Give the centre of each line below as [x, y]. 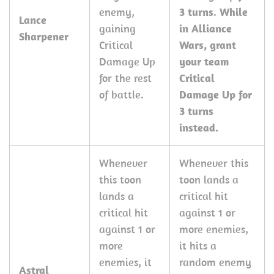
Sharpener [44, 36]
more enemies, [214, 229]
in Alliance [206, 28]
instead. [199, 128]
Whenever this [214, 163]
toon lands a [209, 180]
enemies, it [125, 262]
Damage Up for [216, 94]
